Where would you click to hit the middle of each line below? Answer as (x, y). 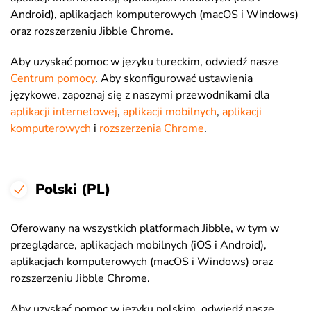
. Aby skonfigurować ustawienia (174, 78)
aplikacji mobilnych (170, 112)
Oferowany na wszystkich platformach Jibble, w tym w (145, 228)
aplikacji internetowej (64, 112)
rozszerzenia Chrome (152, 128)
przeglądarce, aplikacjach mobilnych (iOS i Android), (138, 245)
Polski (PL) (73, 189)
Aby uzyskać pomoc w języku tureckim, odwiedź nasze (144, 62)
